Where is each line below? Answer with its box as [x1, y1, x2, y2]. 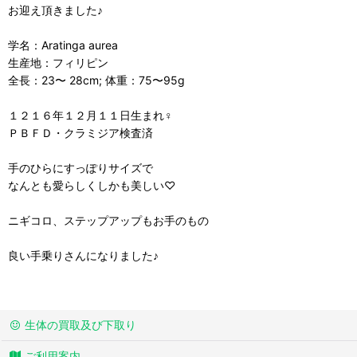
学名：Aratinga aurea [8, 37, 118, 52]
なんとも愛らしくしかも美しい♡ [8, 178, 175, 192]
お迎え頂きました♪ [8, 2, 103, 17]
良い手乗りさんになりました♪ [8, 248, 159, 262]
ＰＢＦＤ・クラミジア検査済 [8, 125, 153, 139]
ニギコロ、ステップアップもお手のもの [8, 213, 209, 227]
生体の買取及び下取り [25, 318, 137, 331]
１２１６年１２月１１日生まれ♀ [8, 108, 173, 122]
